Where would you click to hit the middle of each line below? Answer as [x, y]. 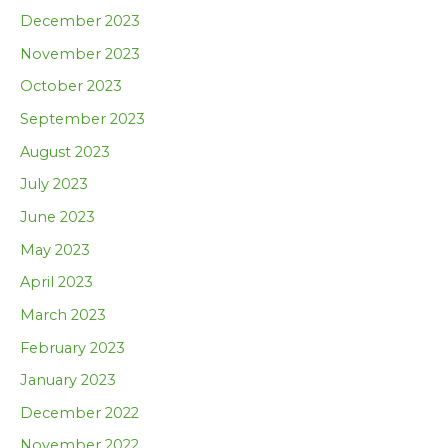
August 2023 [65, 151]
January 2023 [68, 380]
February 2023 [72, 347]
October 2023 [71, 86]
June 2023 [57, 216]
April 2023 [56, 282]
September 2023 [82, 119]
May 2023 [55, 249]
